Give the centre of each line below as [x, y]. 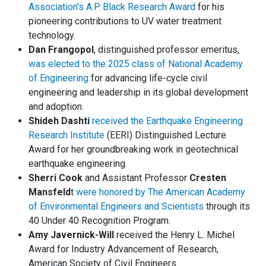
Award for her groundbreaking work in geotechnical [133, 150]
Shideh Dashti [59, 121]
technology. [52, 36]
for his [210, 7]
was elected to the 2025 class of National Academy [136, 64]
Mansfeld [50, 192]
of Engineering [58, 78]
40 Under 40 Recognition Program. [99, 221]
